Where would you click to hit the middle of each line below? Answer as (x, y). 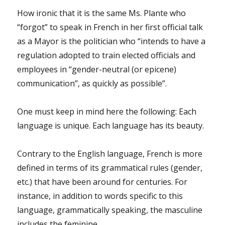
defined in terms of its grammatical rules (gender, (110, 167)
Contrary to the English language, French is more (110, 153)
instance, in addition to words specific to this (100, 196)
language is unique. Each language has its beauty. (111, 125)
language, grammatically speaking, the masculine (110, 210)
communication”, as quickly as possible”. (92, 83)
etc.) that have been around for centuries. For (102, 182)
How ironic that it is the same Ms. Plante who (102, 13)
